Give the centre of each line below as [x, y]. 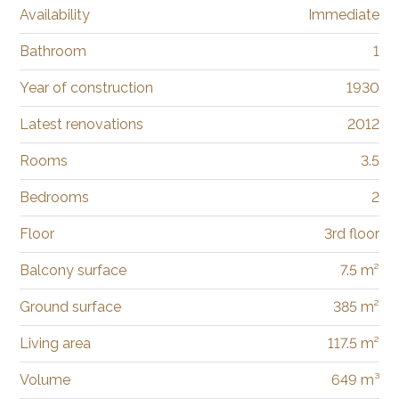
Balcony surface [73, 271]
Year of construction [87, 88]
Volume [45, 380]
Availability [55, 15]
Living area [56, 344]
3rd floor [351, 234]
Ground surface [71, 307]
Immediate [343, 15]
